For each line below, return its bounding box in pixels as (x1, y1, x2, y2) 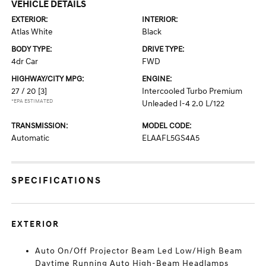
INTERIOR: (142, 15, 178, 24)
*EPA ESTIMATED (11, 98, 53, 104)
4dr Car (11, 56, 39, 66)
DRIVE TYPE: (142, 45, 184, 54)
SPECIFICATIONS (11, 175, 102, 186)
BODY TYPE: (11, 45, 52, 54)
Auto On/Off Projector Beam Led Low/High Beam (35, 246, 243, 256)
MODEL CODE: (142, 121, 191, 131)
